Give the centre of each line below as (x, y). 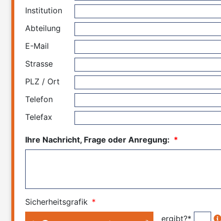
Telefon (39, 99)
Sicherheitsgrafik (57, 202)
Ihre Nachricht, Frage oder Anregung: (98, 139)
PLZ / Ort (43, 81)
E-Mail (37, 46)
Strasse (39, 63)
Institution (44, 10)
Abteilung (43, 28)
